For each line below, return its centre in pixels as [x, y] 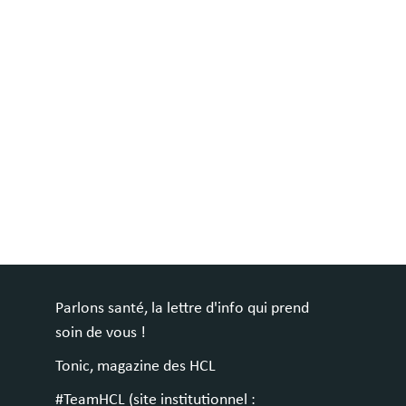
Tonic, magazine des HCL [135, 367]
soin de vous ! [101, 333]
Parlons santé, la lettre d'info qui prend [182, 309]
